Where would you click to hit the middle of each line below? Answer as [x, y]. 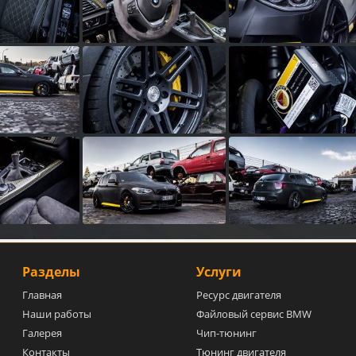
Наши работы [57, 314]
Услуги [219, 272]
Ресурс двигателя [238, 295]
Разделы [52, 272]
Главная [43, 295]
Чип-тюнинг [226, 333]
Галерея [43, 333]
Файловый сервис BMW [253, 314]
